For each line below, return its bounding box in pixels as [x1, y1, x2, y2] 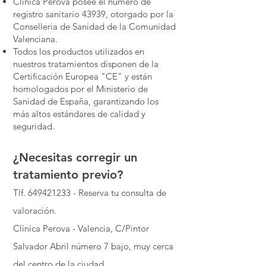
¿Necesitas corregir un [13, 150, 137, 164]
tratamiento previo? [13, 167, 123, 182]
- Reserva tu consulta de [71, 187, 166, 198]
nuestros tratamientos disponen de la [13, 58, 159, 69]
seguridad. [13, 121, 55, 132]
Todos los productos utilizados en [13, 46, 144, 57]
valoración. [13, 205, 56, 216]
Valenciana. [13, 33, 58, 45]
